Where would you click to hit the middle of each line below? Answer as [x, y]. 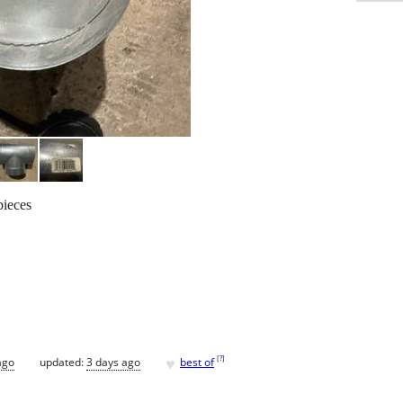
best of [197, 362]
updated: [63, 362]
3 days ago [113, 362]
